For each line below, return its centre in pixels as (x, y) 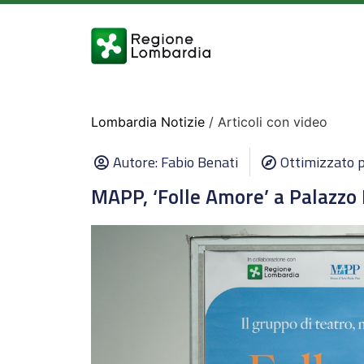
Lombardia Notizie (148, 122)
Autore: (137, 162)
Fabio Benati (199, 162)
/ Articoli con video (266, 122)
